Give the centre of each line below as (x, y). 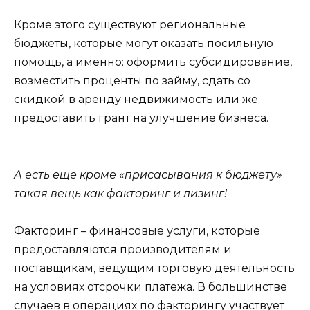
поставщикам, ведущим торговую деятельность (154, 268)
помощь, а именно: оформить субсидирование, (153, 62)
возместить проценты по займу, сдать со (132, 81)
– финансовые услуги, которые (169, 230)
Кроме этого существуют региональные (130, 25)
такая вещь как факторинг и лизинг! (120, 193)
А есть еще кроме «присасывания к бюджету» (148, 174)
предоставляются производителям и (123, 249)
